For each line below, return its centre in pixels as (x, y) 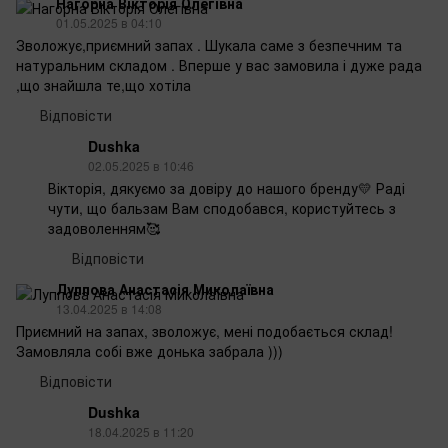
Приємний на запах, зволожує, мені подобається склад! (204, 330)
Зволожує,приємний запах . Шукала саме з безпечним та (209, 44)
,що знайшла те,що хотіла (103, 84)
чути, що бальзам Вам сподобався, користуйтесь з (222, 207)
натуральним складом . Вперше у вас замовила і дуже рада (219, 64)
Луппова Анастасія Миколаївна (165, 288)
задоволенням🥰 (104, 227)
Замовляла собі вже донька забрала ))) (149, 350)
